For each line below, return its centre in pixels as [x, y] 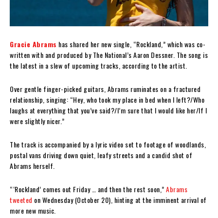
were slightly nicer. [36, 121]
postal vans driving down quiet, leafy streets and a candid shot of [101, 155]
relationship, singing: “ [41, 99]
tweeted [21, 200]
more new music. [34, 210]
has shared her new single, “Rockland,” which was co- [131, 44]
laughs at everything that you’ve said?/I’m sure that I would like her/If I [108, 110]
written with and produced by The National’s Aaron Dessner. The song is [109, 54]
